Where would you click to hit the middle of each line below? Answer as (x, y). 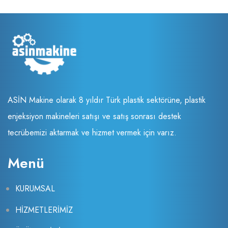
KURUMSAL (35, 189)
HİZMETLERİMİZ (44, 210)
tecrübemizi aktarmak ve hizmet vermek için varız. (92, 133)
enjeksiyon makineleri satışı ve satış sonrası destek (94, 117)
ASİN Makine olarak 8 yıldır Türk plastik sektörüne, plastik (107, 100)
